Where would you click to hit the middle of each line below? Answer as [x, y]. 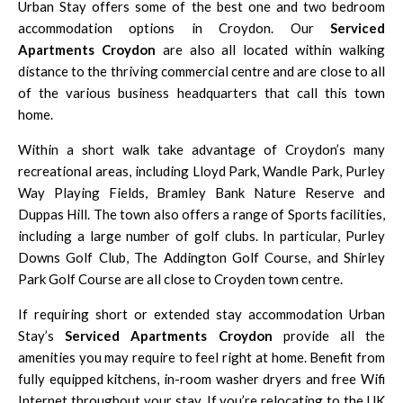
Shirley [364, 257]
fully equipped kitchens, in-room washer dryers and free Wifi [201, 378]
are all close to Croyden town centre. [232, 278]
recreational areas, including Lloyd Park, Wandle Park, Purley [201, 170]
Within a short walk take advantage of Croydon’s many [201, 149]
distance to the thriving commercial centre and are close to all [201, 71]
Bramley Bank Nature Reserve [255, 192]
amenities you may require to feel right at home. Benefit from [201, 357]
